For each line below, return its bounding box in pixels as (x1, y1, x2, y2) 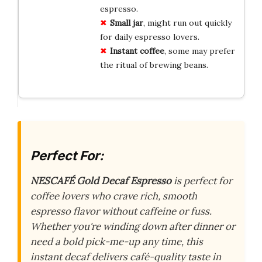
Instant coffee (109, 45, 164, 56)
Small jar (109, 17, 143, 28)
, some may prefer (164, 45, 235, 56)
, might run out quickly (143, 17, 232, 28)
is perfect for (171, 174, 232, 188)
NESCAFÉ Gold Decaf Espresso (30, 174, 171, 188)
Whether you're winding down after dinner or (30, 220, 235, 233)
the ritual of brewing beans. (99, 59, 208, 70)
